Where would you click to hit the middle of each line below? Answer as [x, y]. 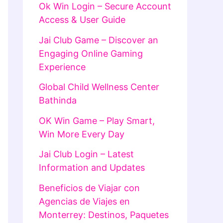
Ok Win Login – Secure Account [105, 6]
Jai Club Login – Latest [86, 154]
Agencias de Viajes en [84, 201]
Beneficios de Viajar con [89, 188]
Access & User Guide [82, 20]
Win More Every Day [82, 134]
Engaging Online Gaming [91, 53]
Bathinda [58, 101]
